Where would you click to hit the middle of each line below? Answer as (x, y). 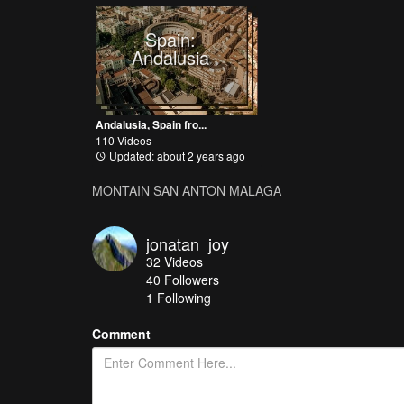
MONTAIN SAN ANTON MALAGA (187, 190)
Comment (121, 333)
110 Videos (124, 140)
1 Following (179, 297)
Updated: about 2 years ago (176, 155)
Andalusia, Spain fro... (151, 124)
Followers (192, 279)
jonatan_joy (188, 243)
